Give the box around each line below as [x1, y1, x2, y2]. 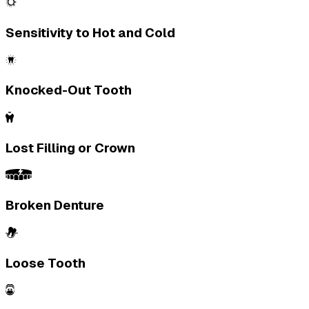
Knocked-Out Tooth [6, 81, 132, 99]
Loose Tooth [6, 254, 86, 272]
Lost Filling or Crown [6, 139, 135, 157]
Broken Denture [6, 197, 104, 215]
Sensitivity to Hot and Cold [6, 23, 175, 41]
